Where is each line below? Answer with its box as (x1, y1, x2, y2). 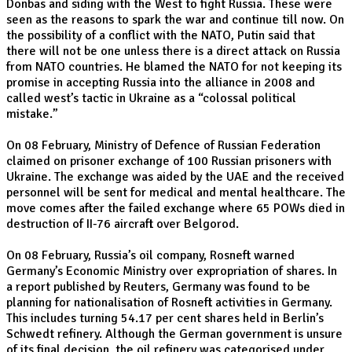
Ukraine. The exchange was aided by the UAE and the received (6, 169, 344, 185)
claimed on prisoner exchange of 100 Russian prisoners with (6, 153, 332, 169)
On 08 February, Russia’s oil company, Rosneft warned (6, 247, 295, 263)
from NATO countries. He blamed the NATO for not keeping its (6, 59, 342, 75)
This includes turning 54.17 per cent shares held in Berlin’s (6, 310, 324, 326)
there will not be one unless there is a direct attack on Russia (6, 43, 340, 59)
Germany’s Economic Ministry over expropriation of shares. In (6, 263, 337, 279)
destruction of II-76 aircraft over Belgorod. (6, 216, 248, 232)
